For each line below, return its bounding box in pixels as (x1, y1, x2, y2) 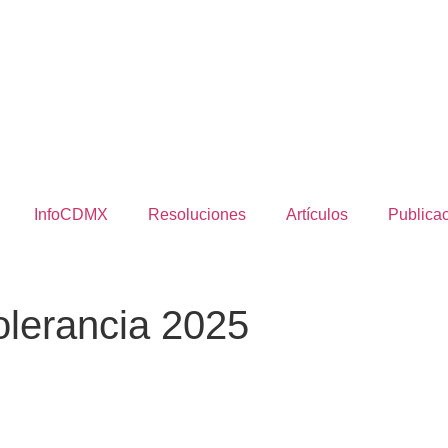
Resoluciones (148, 206, 246, 223)
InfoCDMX (34, 206, 108, 223)
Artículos (286, 206, 348, 223)
